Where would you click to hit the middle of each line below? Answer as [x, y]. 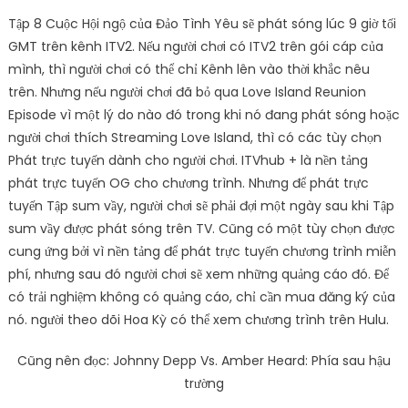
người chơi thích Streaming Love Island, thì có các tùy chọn [194, 138]
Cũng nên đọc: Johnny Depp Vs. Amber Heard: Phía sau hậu [204, 361]
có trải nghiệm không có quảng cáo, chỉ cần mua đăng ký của [201, 297]
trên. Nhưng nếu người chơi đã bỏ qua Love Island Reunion [187, 92]
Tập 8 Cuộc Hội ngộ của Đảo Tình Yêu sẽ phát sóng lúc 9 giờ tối [202, 24]
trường [204, 384]
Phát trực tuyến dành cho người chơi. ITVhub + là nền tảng [188, 161]
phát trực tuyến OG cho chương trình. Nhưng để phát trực [188, 184]
